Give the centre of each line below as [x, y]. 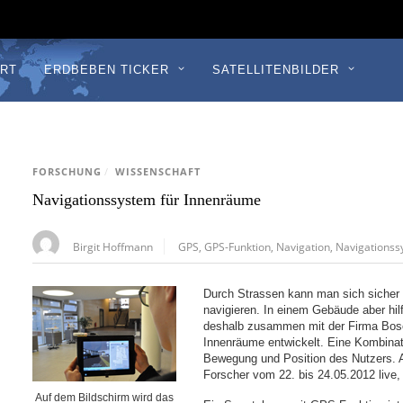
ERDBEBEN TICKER [106, 70]
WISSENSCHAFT [158, 172]
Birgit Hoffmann [113, 247]
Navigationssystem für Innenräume [147, 200]
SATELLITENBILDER [275, 70]
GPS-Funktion [238, 247]
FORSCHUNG [67, 172]
